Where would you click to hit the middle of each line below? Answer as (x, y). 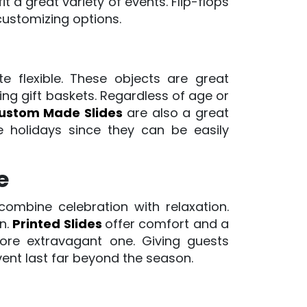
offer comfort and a (167, 224)
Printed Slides (57, 224)
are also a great (176, 113)
